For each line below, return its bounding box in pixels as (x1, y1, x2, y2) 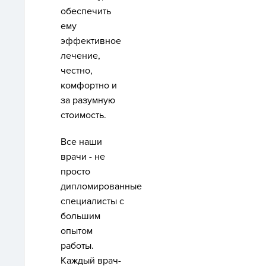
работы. (61, 240, 94, 252)
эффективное (61, 35, 121, 47)
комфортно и (61, 80, 117, 91)
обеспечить (61, 5, 111, 17)
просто (61, 166, 90, 178)
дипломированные (61, 180, 142, 192)
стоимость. (61, 109, 106, 121)
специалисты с (61, 195, 124, 207)
